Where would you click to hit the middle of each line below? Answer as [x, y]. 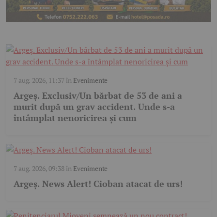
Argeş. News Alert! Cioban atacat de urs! [98, 184]
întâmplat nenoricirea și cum [75, 118]
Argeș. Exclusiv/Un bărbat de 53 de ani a [98, 96]
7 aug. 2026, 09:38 [39, 169]
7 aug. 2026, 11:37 [39, 80]
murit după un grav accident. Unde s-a [94, 107]
